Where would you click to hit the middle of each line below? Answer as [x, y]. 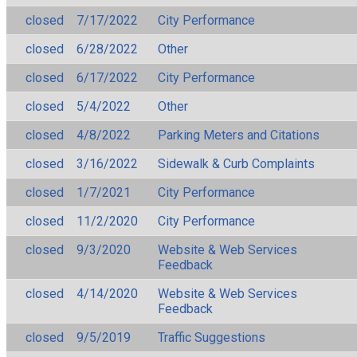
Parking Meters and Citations [239, 135]
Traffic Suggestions [212, 337]
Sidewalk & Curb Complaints [236, 163]
